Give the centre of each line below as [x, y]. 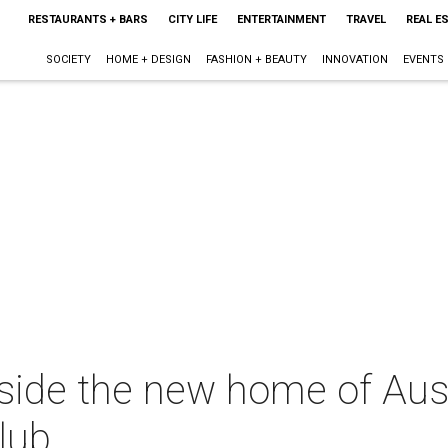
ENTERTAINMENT [281, 19]
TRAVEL [365, 19]
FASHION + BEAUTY [256, 59]
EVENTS [423, 59]
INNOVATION [354, 59]
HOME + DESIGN [148, 59]
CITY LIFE [192, 19]
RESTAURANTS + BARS [87, 19]
